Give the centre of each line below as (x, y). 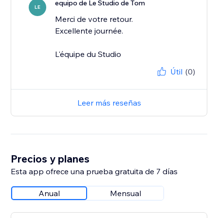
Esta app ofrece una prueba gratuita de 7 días (94, 172)
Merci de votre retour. (94, 19)
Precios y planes (50, 159)
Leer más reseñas (109, 103)
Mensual (126, 193)
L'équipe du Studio (88, 54)
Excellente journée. (89, 31)
